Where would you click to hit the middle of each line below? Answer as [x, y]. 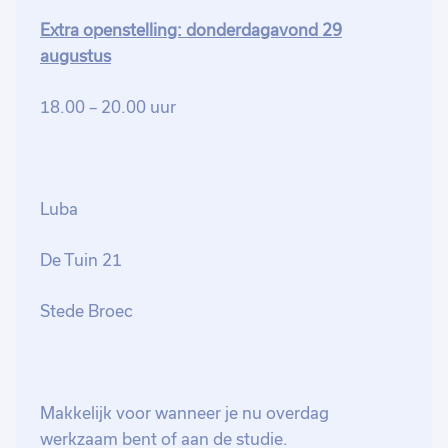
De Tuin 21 [83, 260]
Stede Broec [86, 311]
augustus [75, 56]
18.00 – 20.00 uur [108, 107]
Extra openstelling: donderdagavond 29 [191, 30]
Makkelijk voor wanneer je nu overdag [184, 413]
